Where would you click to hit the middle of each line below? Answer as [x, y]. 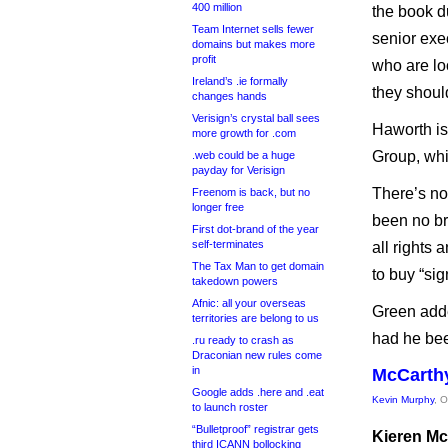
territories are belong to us [255, 318]
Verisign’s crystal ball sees [256, 118]
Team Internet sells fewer [253, 29]
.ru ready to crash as [243, 340]
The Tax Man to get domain [258, 266]
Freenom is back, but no [251, 192]
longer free [218, 207]
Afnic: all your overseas [249, 303]
